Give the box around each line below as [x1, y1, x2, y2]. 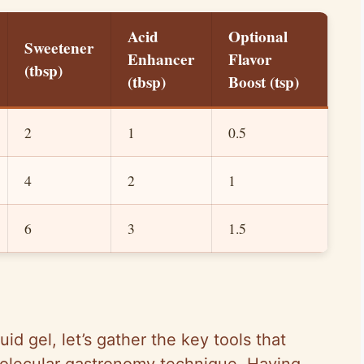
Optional [228, 24, 288, 48]
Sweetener [24, 36, 94, 59]
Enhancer [128, 47, 195, 71]
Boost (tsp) [228, 70, 299, 93]
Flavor [228, 47, 272, 71]
